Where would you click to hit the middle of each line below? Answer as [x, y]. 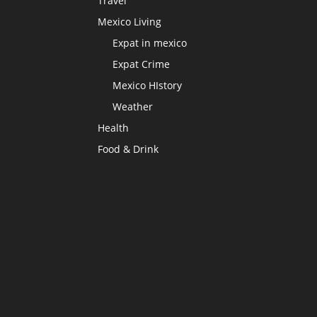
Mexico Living [129, 21]
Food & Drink [128, 149]
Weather [133, 106]
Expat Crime [141, 64]
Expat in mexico [150, 42]
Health [113, 127]
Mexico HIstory [147, 85]
